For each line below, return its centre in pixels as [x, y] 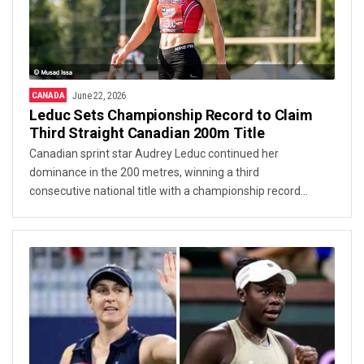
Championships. [70, 228]
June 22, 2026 [100, 96]
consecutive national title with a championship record [165, 191]
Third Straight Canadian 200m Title [147, 133]
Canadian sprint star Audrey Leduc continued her [154, 154]
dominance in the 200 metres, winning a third [144, 172]
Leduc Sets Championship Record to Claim [171, 115]
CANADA [48, 95]
